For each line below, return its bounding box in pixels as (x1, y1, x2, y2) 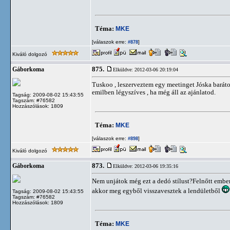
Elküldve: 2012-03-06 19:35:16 (113, 163, 178, 169)
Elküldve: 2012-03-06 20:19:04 (113, 67, 178, 72)
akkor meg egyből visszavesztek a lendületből (92, 187, 222, 195)
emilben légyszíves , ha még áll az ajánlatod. (92, 88, 216, 96)
